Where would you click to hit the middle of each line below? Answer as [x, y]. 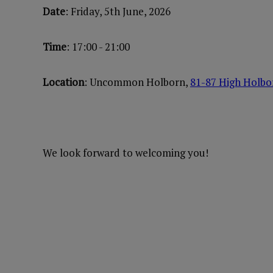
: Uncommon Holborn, [137, 82]
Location [63, 82]
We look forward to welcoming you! [126, 153]
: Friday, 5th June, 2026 [118, 11]
